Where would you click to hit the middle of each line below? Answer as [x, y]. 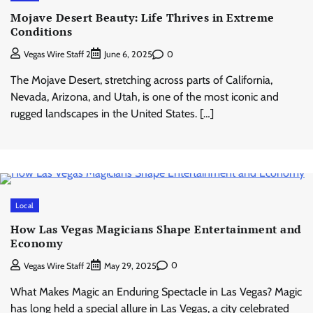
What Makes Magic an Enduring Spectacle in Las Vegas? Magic [156, 291]
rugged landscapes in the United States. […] [112, 114]
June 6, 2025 [128, 54]
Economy [37, 243]
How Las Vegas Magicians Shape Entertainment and [156, 229]
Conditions [41, 31]
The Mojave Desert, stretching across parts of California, [141, 80]
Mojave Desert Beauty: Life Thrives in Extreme [143, 17]
